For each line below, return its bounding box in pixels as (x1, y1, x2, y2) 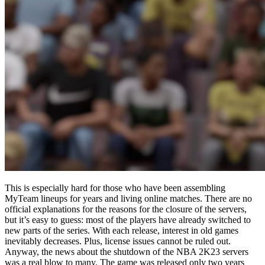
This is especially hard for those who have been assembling (5, 182, 225, 193)
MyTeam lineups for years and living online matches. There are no (5, 193, 252, 203)
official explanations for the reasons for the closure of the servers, (5, 203, 247, 214)
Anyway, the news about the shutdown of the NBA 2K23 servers (5, 246, 248, 257)
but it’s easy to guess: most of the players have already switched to (5, 214, 251, 225)
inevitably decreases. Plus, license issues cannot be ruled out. (5, 235, 231, 246)
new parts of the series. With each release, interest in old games (5, 225, 238, 235)
